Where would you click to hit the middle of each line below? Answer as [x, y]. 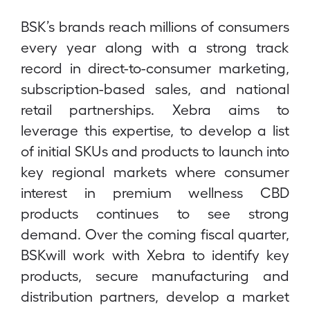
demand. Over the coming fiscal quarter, [155, 234]
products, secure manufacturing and [155, 275]
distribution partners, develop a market [155, 296]
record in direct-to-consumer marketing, [155, 67]
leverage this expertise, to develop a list [155, 130]
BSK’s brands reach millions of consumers [155, 26]
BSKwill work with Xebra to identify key [155, 254]
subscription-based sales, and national [155, 88]
